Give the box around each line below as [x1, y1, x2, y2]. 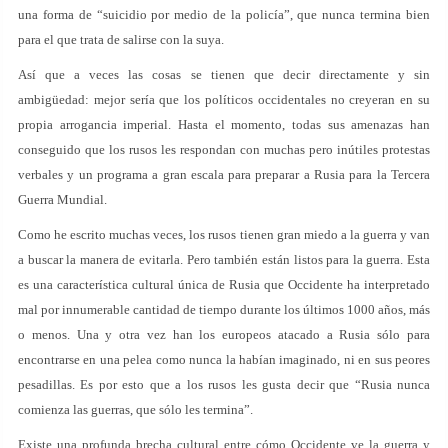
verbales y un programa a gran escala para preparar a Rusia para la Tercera [18, 167, 430, 182]
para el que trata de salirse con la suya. [18, 32, 224, 47]
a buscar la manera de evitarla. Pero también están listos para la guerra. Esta [18, 252, 430, 267]
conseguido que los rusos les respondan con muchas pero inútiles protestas [18, 142, 430, 157]
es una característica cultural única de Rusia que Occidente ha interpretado [18, 277, 430, 292]
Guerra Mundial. [18, 192, 107, 207]
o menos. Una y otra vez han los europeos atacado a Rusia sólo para [18, 327, 430, 342]
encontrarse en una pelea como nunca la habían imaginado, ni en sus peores [18, 352, 430, 367]
